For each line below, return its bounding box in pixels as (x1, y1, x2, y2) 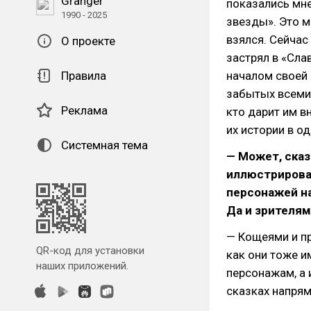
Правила (61, 69, 106, 83)
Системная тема (61, 138, 148, 152)
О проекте (61, 34, 115, 48)
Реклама (61, 103, 108, 117)
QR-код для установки (36, 244, 144, 257)
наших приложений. (36, 260, 128, 272)
